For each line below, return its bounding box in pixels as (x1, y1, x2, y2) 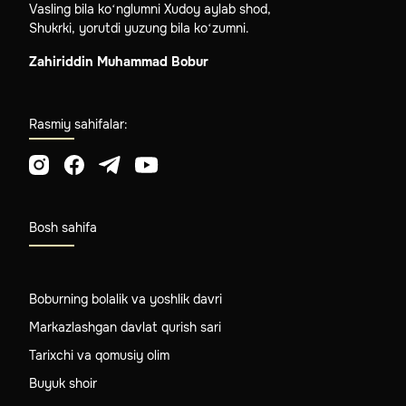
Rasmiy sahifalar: (29, 116, 128, 133)
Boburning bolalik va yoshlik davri (29, 290, 222, 307)
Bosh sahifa (29, 218, 97, 236)
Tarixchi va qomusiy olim (29, 346, 169, 363)
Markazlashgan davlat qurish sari (29, 318, 221, 335)
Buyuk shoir (29, 374, 97, 391)
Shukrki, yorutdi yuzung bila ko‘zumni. (29, 20, 249, 37)
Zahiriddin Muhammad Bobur (29, 53, 208, 71)
